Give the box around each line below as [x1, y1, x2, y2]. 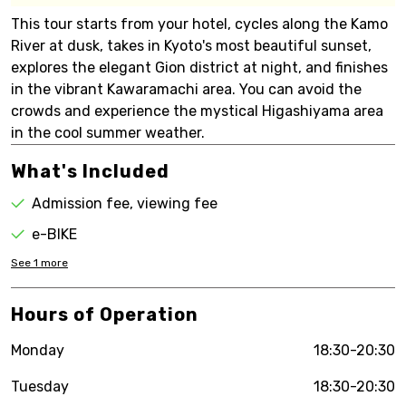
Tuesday [11, 378, 69, 395]
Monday [11, 342, 64, 359]
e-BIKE [32, 226, 77, 243]
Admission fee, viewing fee [32, 195, 217, 212]
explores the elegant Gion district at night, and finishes [11, 59, 388, 76]
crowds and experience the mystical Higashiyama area [11, 102, 383, 120]
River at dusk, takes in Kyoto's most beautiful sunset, [11, 37, 372, 54]
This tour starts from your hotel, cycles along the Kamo [11, 15, 388, 33]
